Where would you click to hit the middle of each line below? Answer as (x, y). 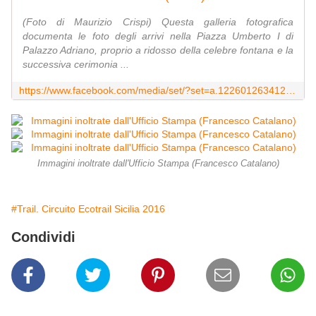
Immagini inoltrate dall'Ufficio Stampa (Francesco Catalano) (158, 164)
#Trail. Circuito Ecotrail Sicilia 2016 (88, 209)
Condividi (43, 237)
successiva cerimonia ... (76, 65)
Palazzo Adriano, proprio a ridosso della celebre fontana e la (158, 50)
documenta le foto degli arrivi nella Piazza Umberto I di (158, 36)
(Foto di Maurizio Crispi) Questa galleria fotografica (158, 22)
